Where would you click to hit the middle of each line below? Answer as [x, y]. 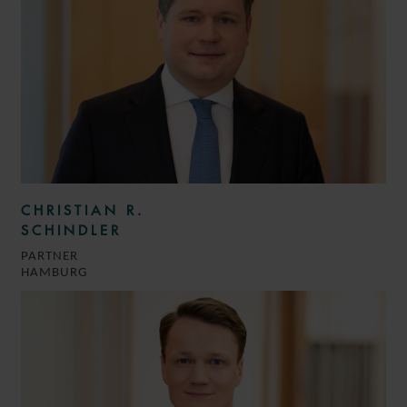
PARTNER [50, 256]
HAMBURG [54, 273]
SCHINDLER [71, 230]
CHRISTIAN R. [83, 210]
